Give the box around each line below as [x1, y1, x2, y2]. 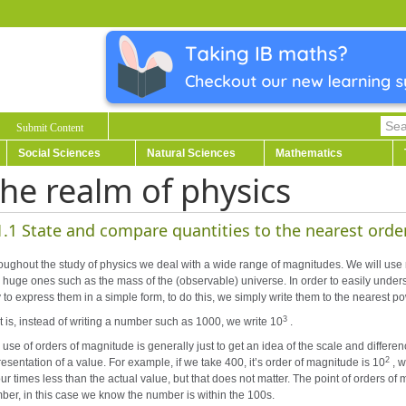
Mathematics [275, 147, 343, 159]
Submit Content [16, 121, 83, 134]
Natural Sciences [147, 147, 236, 159]
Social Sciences [18, 147, 101, 159]
